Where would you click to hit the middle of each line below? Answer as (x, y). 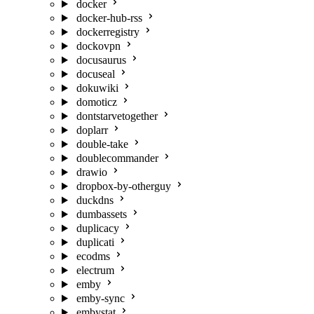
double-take (102, 144)
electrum (95, 270)
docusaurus (101, 60)
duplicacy (97, 228)
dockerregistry (108, 32)
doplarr (92, 130)
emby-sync (100, 298)
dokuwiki (97, 88)
